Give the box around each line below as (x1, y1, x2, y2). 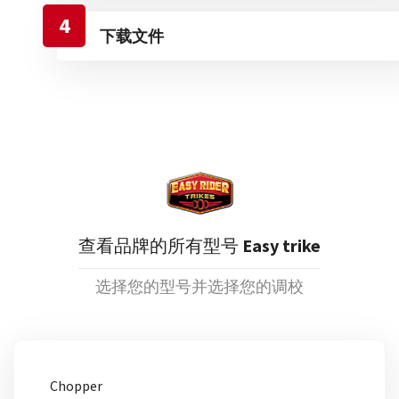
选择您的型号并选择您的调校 (95, 276, 304, 297)
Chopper (50, 377, 102, 395)
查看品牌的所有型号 (78, 234, 242, 256)
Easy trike (242, 234, 321, 256)
